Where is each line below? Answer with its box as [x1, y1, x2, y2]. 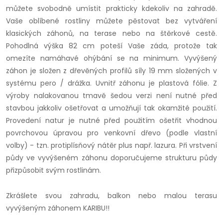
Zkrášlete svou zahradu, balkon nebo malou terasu [6, 191, 217, 201]
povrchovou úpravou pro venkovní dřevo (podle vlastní [6, 128, 217, 138]
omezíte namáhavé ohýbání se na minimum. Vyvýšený [6, 53, 217, 64]
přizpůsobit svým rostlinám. [6, 165, 101, 176]
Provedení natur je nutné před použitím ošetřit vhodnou [6, 115, 217, 126]
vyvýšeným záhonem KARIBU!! [6, 203, 110, 214]
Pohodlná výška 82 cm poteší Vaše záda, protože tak [6, 41, 217, 51]
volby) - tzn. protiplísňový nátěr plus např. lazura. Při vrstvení [6, 140, 217, 151]
